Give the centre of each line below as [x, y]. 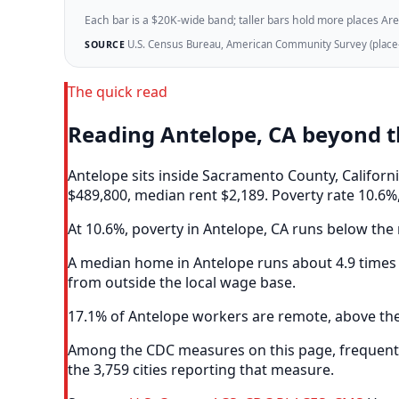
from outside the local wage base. [182, 283]
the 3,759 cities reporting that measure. [201, 370]
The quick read [118, 91]
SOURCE [105, 45]
